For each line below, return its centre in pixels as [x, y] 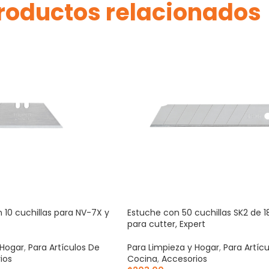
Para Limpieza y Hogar [173, 247]
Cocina [142, 258]
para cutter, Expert [166, 224]
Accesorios [184, 258]
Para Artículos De [64, 247]
